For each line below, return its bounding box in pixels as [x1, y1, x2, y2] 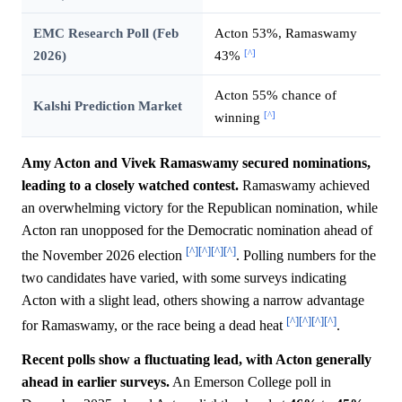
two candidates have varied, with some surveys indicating [22, 270, 346, 286]
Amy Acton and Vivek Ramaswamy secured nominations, [22, 155, 371, 171]
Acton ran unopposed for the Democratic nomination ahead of [22, 223, 372, 239]
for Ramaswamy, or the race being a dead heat [22, 318, 286, 334]
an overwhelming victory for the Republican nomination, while [22, 200, 378, 216]
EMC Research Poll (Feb [32, 25, 179, 41]
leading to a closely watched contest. [22, 178, 239, 194]
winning [214, 109, 264, 126]
